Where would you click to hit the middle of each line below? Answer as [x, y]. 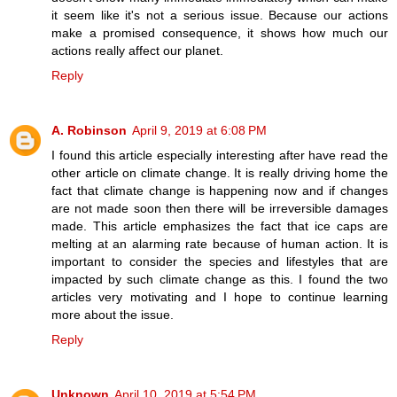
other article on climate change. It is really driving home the [220, 173]
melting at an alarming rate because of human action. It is [220, 244]
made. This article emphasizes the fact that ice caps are [220, 226]
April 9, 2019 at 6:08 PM [199, 131]
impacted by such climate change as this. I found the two [220, 280]
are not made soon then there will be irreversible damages [220, 209]
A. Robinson [89, 131]
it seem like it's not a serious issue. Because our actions [220, 16]
